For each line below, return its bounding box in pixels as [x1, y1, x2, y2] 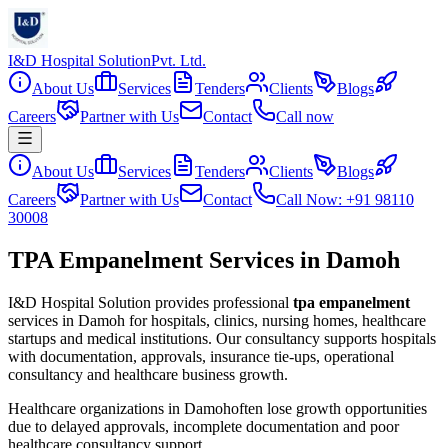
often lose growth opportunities [231, 399, 427, 417]
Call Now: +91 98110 [276, 191, 414, 208]
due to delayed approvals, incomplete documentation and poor [8, 417, 399, 435]
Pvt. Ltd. [151, 52, 206, 69]
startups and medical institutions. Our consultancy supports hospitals [8, 329, 436, 347]
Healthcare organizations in [8, 399, 184, 417]
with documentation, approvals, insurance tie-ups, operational [8, 347, 394, 365]
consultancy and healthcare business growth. [8, 365, 288, 383]
